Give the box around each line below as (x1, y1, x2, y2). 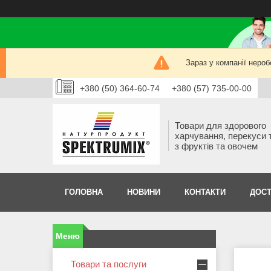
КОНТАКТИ (184, 188, 226, 197)
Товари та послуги (71, 259, 146, 270)
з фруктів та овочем (175, 140, 258, 151)
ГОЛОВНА (65, 188, 103, 197)
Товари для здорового (175, 120, 266, 131)
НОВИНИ (127, 188, 160, 197)
